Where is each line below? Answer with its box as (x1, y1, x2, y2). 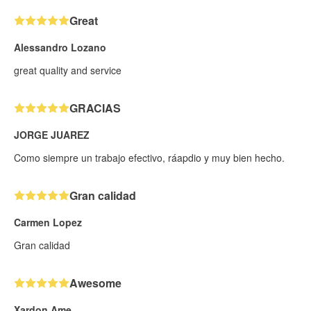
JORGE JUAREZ (14, 128, 90, 142)
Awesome (69, 275, 121, 292)
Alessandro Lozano (14, 40, 106, 55)
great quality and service (14, 63, 121, 78)
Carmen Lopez (14, 215, 82, 230)
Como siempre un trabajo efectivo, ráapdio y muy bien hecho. (14, 151, 285, 165)
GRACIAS (69, 100, 121, 117)
